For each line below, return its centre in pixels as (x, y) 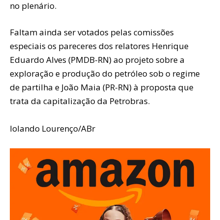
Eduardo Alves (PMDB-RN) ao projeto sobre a (97, 59)
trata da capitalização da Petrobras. (80, 101)
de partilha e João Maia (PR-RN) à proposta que (102, 87)
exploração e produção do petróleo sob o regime (105, 73)
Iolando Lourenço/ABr (53, 128)
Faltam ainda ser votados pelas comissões (92, 32)
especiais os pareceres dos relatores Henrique (99, 46)
